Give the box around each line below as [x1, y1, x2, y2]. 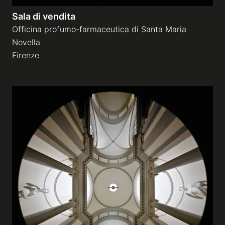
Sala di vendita [12, 11, 75, 22]
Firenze [12, 50, 39, 60]
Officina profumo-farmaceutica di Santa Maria [12, 24, 186, 34]
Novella [12, 37, 40, 47]
